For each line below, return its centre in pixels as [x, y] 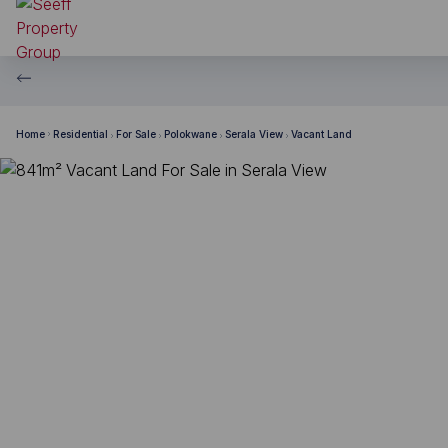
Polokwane [190, 133]
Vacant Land [321, 133]
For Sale [136, 133]
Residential [80, 133]
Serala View [254, 133]
